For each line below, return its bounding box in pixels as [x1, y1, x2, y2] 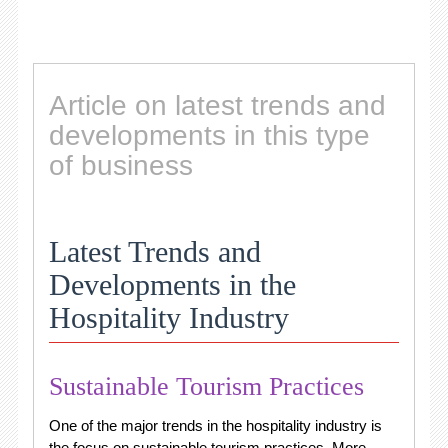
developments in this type [48, 119, 370, 151]
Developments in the [48, 267, 296, 301]
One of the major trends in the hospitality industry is [48, 416, 382, 434]
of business [48, 149, 193, 181]
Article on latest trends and [48, 89, 386, 121]
